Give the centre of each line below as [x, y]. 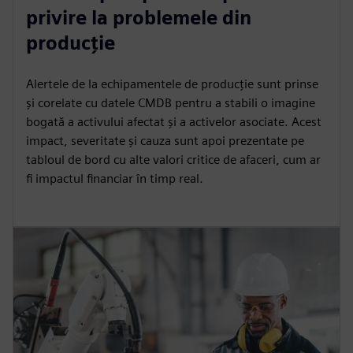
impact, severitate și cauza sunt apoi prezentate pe [165, 141]
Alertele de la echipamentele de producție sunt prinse [172, 84]
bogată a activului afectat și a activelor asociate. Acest [174, 122]
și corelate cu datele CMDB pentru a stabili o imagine [171, 103]
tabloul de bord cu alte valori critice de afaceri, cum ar [173, 160]
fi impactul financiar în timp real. [115, 178]
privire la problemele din [139, 18]
